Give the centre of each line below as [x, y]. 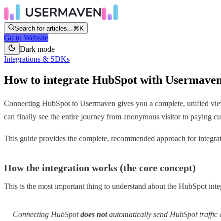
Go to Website [26, 38]
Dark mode [37, 49]
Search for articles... [44, 28]
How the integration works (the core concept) [100, 168]
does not [94, 214]
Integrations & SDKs [37, 59]
